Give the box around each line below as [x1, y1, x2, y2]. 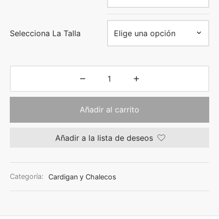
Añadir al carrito [80, 105, 139, 115]
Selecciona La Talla [10, 28, 81, 39]
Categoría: [10, 172, 45, 181]
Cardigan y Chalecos [48, 172, 116, 181]
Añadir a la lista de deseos [55, 132, 153, 143]
